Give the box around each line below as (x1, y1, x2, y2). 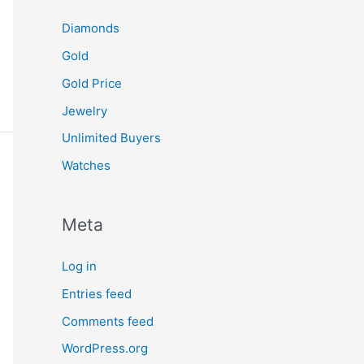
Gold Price (62, 75, 122, 91)
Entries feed (62, 285, 132, 301)
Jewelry (62, 102, 107, 119)
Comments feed (62, 313, 154, 329)
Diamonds (62, 20, 119, 37)
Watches (62, 158, 110, 173)
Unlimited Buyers (62, 130, 161, 146)
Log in (62, 258, 97, 274)
